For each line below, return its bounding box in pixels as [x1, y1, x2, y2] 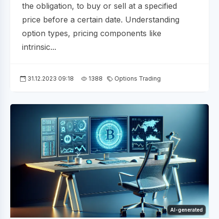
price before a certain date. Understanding [22, 15, 179, 25]
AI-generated [170, 207, 203, 213]
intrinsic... [22, 42, 56, 52]
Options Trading [113, 75, 161, 83]
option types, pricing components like [22, 28, 161, 39]
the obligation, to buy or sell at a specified [22, 1, 177, 11]
